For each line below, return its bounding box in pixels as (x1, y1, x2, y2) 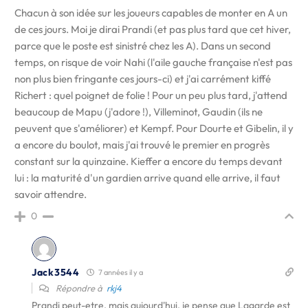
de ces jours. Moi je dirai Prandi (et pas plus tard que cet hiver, (14, 23, 291, 36)
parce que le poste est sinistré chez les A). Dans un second (14, 39, 271, 52)
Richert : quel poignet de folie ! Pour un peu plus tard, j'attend (14, 89, 287, 102)
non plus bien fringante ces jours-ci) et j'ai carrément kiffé (14, 72, 271, 85)
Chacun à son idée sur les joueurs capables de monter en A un (14, 6, 287, 19)
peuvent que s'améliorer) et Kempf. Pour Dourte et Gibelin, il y (14, 122, 294, 135)
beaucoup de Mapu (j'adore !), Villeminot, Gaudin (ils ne (14, 105, 263, 118)
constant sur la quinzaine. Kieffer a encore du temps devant (14, 155, 283, 168)
